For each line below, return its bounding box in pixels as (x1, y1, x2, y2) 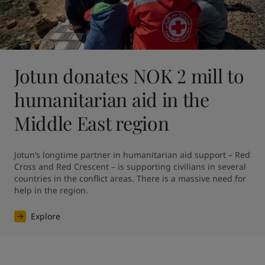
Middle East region (14, 109, 169, 135)
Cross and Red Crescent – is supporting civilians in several (14, 160, 246, 172)
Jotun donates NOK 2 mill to (14, 62, 244, 88)
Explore (31, 210, 60, 222)
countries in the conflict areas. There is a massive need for (14, 172, 246, 184)
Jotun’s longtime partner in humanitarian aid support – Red (14, 148, 250, 160)
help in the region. (14, 184, 88, 196)
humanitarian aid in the (14, 86, 209, 112)
